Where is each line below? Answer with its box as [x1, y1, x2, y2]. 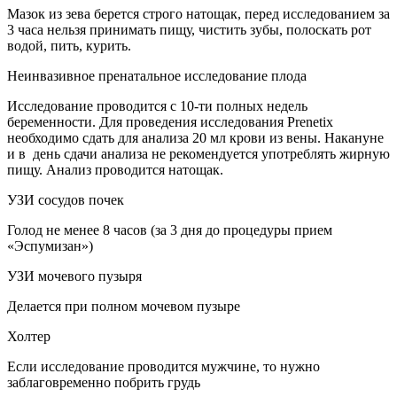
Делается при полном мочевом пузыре [7, 298, 240, 314]
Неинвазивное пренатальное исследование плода [7, 67, 307, 83]
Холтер [7, 328, 51, 344]
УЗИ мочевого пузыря [7, 268, 142, 284]
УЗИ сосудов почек [7, 191, 124, 207]
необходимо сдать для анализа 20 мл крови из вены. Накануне [7, 129, 387, 145]
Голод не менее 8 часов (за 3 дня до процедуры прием [7, 222, 332, 237]
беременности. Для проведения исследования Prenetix [7, 113, 333, 129]
